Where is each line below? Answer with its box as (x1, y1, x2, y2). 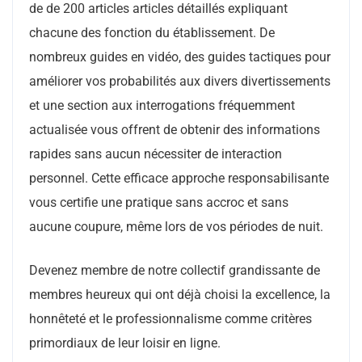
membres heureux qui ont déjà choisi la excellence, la (29, 287, 330, 302)
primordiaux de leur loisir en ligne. (29, 335, 221, 351)
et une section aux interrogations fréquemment (29, 98, 295, 113)
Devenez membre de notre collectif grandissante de (29, 263, 320, 278)
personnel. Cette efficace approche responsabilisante (29, 170, 329, 186)
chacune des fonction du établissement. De (29, 25, 275, 40)
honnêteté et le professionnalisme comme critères (29, 311, 312, 326)
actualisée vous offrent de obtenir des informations (29, 122, 320, 137)
